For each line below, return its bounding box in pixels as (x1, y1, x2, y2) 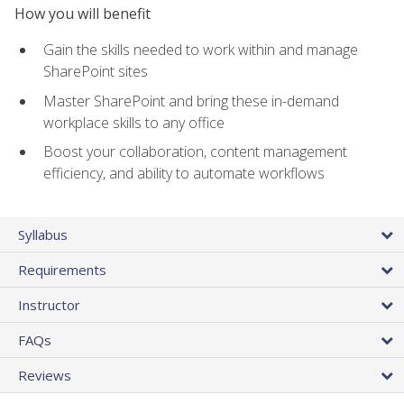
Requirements (18, 260, 106, 279)
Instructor (18, 295, 80, 314)
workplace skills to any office (43, 112, 225, 133)
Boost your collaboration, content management (43, 142, 347, 162)
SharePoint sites (43, 61, 148, 82)
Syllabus (18, 225, 68, 243)
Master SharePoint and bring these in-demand (43, 90, 339, 111)
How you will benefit (14, 4, 151, 24)
